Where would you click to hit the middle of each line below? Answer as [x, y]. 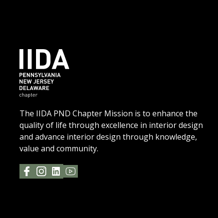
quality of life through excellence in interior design [111, 125]
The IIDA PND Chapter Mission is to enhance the [109, 114]
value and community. [59, 149]
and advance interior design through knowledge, [108, 137]
